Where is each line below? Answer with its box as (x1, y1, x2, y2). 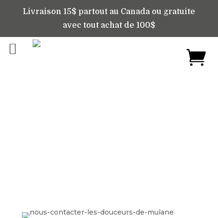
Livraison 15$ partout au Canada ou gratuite (23, 7, 195, 16)
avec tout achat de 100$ (63, 21, 155, 30)
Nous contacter (45, 113, 172, 133)
